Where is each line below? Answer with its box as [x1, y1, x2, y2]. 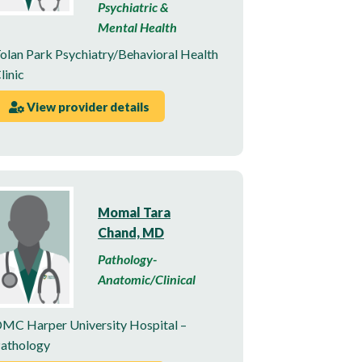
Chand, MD [98, 225, 164, 241]
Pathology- [98, 251, 157, 267]
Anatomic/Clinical [98, 271, 196, 288]
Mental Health [98, 19, 177, 36]
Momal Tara [98, 204, 170, 221]
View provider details [23, 99, 149, 114]
